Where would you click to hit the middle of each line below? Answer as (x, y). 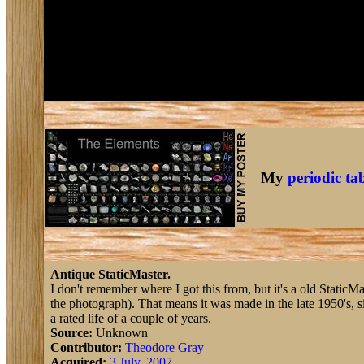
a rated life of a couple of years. (131, 318)
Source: (71, 333)
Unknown (120, 333)
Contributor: (86, 347)
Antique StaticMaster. (110, 274)
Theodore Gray (165, 347)
